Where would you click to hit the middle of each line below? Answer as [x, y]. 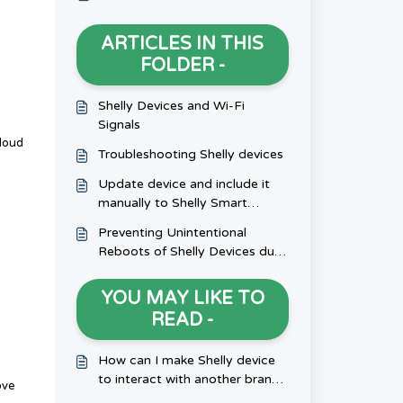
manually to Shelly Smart [172, 203]
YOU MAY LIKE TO [182, 299]
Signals [119, 125]
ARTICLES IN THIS [183, 44]
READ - [183, 320]
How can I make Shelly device [186, 360]
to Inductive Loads [154, 270]
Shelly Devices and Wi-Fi [171, 106]
